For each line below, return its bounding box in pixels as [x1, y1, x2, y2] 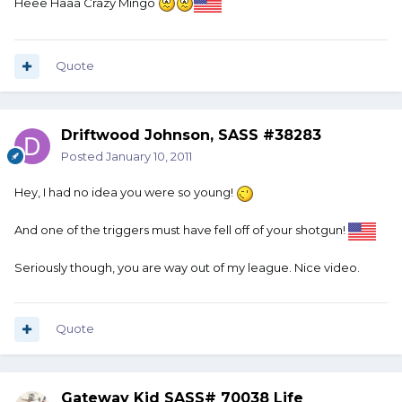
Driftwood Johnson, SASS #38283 [61, 127, 321, 144]
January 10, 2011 [106, 149, 192, 164]
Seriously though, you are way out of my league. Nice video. [14, 259, 360, 275]
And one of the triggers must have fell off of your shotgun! [14, 222, 348, 237]
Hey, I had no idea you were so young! [14, 185, 236, 200]
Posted [61, 149, 106, 164]
